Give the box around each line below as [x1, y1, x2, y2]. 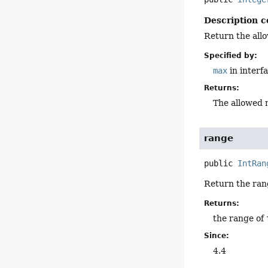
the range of [213, 213, 267, 223]
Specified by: [204, 51, 258, 60]
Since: [204, 231, 230, 240]
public [204, 158, 233, 168]
